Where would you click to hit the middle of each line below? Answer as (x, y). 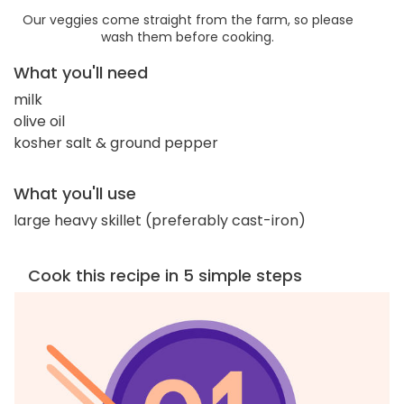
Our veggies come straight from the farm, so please (188, 19)
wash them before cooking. (188, 37)
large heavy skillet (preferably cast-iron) (160, 220)
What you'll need (81, 72)
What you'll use (75, 193)
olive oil (39, 121)
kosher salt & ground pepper (116, 142)
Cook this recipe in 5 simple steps (165, 275)
